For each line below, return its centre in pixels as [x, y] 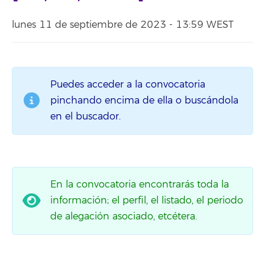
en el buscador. [85, 116]
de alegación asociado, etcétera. [124, 216]
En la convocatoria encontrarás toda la [140, 184]
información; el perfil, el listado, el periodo [147, 200]
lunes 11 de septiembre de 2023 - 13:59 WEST [123, 25]
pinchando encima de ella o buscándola [144, 100]
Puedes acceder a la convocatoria [128, 84]
